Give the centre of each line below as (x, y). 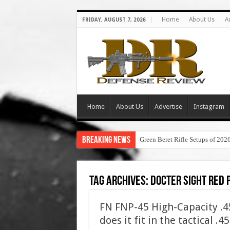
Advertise (168, 107)
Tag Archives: (120, 181)
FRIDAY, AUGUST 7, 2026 (114, 20)
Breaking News (106, 140)
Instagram (209, 107)
